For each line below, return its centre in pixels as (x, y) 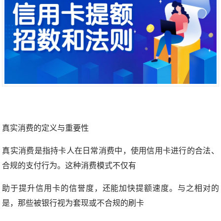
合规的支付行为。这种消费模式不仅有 (69, 166)
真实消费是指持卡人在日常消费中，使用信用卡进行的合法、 (110, 151)
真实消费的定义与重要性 (46, 128)
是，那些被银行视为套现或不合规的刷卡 (73, 203)
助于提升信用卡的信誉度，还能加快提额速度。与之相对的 (110, 188)
